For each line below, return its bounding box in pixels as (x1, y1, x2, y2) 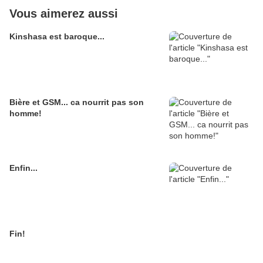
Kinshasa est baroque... (9, 32, 104, 42)
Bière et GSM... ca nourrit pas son (9, 97, 144, 107)
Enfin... (9, 163, 38, 173)
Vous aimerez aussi (9, 7, 118, 21)
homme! (9, 109, 42, 119)
